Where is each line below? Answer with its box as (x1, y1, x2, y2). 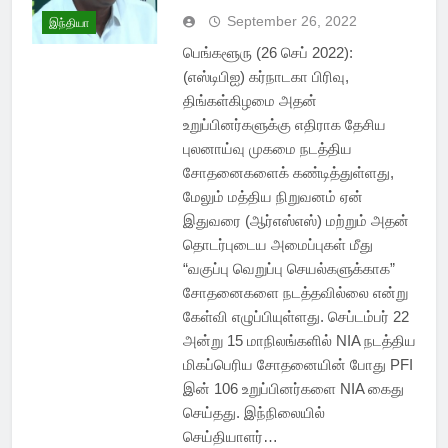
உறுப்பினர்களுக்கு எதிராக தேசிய (182, 116, 386, 134)
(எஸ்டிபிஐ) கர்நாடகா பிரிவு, (182, 68, 349, 86)
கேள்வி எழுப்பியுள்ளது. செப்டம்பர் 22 (182, 308, 409, 326)
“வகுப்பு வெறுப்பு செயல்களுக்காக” (182, 260, 395, 278)
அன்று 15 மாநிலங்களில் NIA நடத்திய (182, 332, 416, 350)
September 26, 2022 (226, 13, 357, 30)
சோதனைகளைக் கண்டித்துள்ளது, (182, 164, 394, 182)
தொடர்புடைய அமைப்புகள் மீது (182, 236, 373, 254)
